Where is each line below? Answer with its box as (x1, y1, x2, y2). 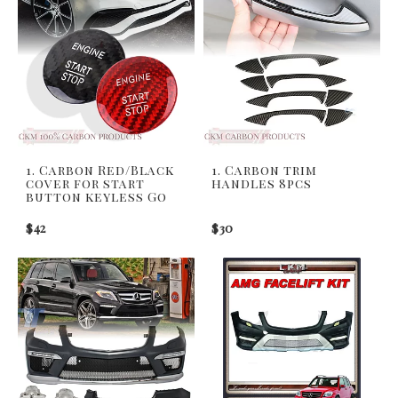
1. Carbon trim (211, 161, 317, 179)
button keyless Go (26, 187, 167, 205)
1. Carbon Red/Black (26, 161, 174, 179)
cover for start (26, 174, 145, 192)
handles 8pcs (211, 174, 312, 192)
